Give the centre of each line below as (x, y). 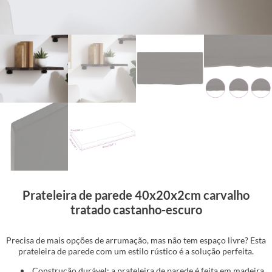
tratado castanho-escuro (136, 209)
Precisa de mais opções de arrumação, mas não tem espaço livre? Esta (136, 240)
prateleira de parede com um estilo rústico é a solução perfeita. (136, 251)
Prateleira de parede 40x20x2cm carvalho (136, 195)
